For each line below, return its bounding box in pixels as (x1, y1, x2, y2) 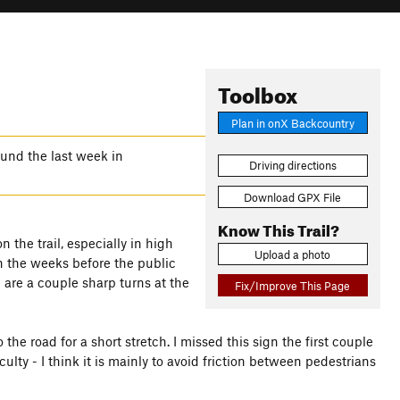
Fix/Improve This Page (235, 278, 351, 293)
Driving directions (248, 158, 337, 173)
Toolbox (217, 75, 297, 109)
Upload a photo (254, 246, 331, 262)
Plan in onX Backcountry (230, 115, 354, 130)
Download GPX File (244, 189, 342, 204)
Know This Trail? (217, 215, 339, 240)
